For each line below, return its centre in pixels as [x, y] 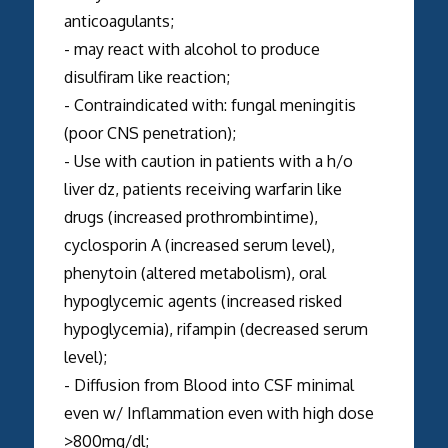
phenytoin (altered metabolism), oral [194, 272]
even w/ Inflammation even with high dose [218, 412]
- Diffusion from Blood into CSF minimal [208, 384]
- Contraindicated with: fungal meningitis [209, 104]
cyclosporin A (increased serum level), [199, 244]
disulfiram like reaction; [146, 76]
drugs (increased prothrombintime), [190, 216]
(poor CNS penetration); [149, 132]
